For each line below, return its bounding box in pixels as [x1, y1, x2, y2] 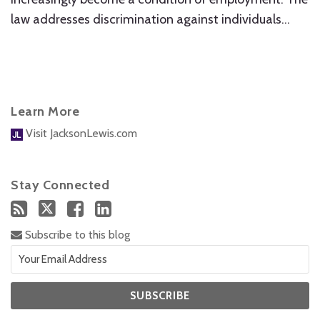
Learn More [11, 104, 79, 119]
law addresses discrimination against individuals [11, 11, 281, 27]
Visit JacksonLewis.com [23, 126, 137, 140]
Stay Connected [11, 177, 109, 193]
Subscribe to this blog [22, 228, 130, 241]
